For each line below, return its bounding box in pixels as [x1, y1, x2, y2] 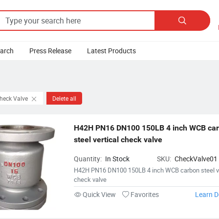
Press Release [29, 46, 71, 56]
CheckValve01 [175, 154, 218, 164]
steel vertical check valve [74, 135, 163, 145]
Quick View [83, 190, 116, 199]
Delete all [52, 94, 76, 103]
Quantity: [74, 154, 104, 164]
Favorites [129, 190, 159, 199]
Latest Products [87, 46, 136, 56]
